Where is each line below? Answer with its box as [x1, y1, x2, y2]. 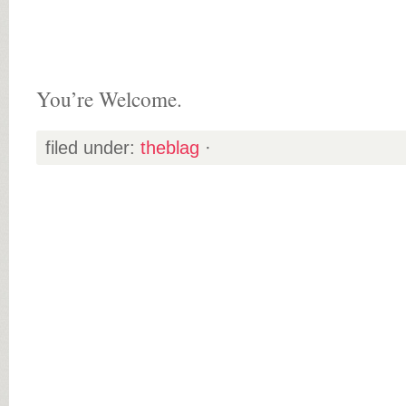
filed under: [45, 138, 140, 158]
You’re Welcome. [36, 85, 182, 113]
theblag [140, 138, 199, 158]
